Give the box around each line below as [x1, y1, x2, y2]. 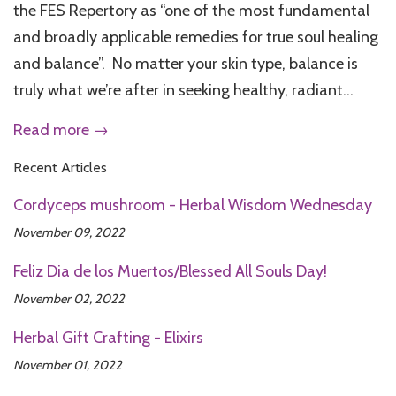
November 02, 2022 [13, 290, 125, 307]
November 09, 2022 [13, 224, 125, 240]
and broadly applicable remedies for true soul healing [13, 27, 378, 47]
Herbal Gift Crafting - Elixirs [13, 327, 203, 347]
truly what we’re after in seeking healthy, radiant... [13, 80, 354, 100]
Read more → [13, 119, 109, 140]
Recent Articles [13, 158, 107, 176]
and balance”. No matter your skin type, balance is [13, 53, 358, 73]
